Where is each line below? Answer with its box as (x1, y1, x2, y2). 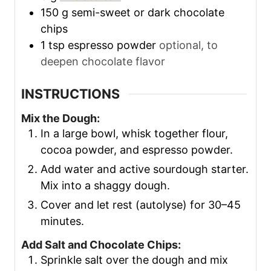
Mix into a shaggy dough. (41, 178, 170, 192)
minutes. (41, 214, 84, 227)
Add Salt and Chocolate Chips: (21, 238, 181, 252)
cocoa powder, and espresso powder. (41, 143, 233, 156)
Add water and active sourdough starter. (41, 162, 249, 175)
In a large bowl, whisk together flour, (41, 126, 228, 140)
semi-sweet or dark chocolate (71, 6, 224, 19)
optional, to (159, 39, 218, 52)
